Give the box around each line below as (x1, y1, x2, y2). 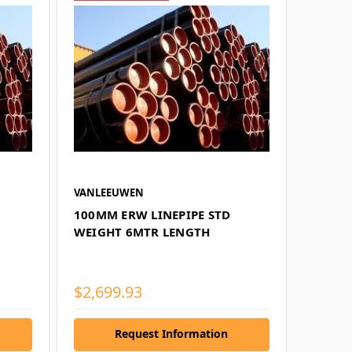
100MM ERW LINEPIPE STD (73, 206, 231, 222)
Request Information (115, 325, 229, 341)
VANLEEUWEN (73, 185, 144, 200)
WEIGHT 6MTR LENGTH (73, 223, 211, 240)
